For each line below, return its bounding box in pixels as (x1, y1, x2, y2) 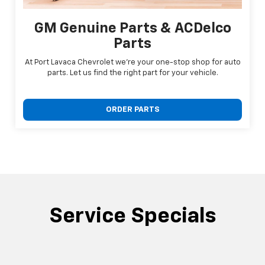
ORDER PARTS (105, 105, 160, 114)
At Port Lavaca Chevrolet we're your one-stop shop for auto (24, 58, 241, 66)
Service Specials (49, 205, 216, 227)
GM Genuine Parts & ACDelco (34, 21, 231, 35)
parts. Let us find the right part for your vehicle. (47, 69, 218, 77)
